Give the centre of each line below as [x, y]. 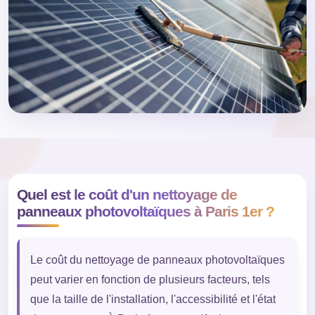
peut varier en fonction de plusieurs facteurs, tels [150, 279]
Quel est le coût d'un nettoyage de [127, 194]
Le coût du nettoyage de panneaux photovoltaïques [157, 259]
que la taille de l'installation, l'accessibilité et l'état [153, 299]
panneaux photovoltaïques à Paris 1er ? [145, 211]
